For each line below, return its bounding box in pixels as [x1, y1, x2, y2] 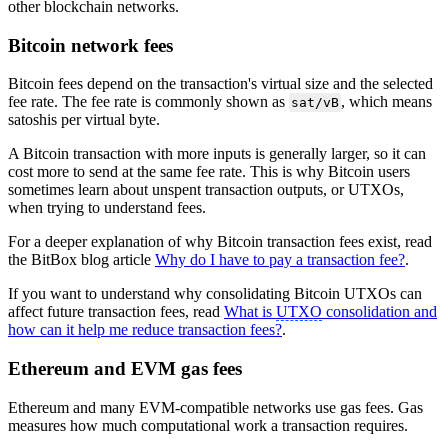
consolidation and [322, 303, 437, 321]
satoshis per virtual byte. [8, 111, 160, 129]
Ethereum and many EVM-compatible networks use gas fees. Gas [8, 398, 423, 416]
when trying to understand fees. [8, 199, 206, 217]
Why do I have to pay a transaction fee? [155, 251, 405, 269]
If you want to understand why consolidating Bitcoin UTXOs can [8, 285, 422, 303]
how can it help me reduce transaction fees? [8, 321, 282, 339]
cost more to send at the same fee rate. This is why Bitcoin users [8, 163, 410, 181]
